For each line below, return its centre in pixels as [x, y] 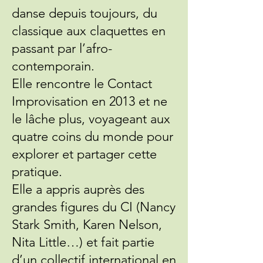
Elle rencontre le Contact [82, 84]
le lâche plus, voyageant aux [91, 119]
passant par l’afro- [62, 48]
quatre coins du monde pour [92, 136]
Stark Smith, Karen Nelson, [87, 225]
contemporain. [53, 66]
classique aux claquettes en [89, 31]
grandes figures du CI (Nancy [94, 207]
